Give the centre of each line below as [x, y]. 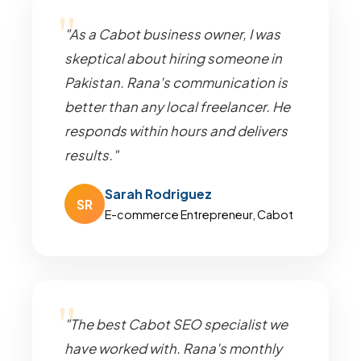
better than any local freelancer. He [177, 107]
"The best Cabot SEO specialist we [176, 324]
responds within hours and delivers [176, 131]
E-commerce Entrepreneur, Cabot [199, 214]
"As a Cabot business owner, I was [172, 34]
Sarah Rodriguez [158, 194]
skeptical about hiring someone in [173, 58]
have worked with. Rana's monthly [173, 349]
